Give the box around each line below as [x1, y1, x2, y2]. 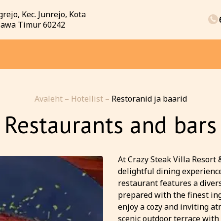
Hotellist [71, 93, 105, 104]
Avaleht [34, 93, 65, 104]
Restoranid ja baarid [111, 93, 187, 104]
